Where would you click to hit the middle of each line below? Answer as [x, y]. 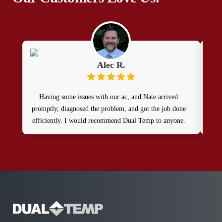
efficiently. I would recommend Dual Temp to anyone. [109, 120]
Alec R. [111, 65]
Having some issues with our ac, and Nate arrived [109, 97]
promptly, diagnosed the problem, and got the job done [109, 109]
